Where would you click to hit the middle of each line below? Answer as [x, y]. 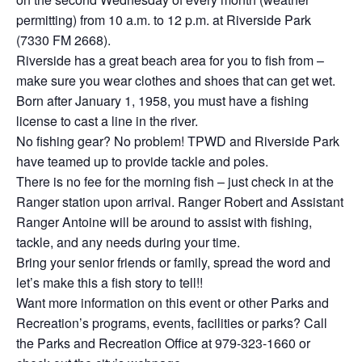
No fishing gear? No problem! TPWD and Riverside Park [178, 141]
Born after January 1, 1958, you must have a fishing [162, 101]
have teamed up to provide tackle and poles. [142, 161]
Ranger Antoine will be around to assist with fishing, [164, 222]
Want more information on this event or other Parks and [173, 303]
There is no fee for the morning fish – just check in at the [175, 181]
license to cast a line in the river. [107, 121]
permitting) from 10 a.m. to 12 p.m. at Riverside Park [164, 20]
